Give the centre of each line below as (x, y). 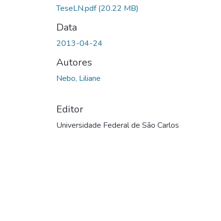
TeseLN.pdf (77, 8)
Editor (70, 109)
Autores (74, 62)
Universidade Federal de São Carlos (118, 125)
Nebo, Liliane (78, 78)
